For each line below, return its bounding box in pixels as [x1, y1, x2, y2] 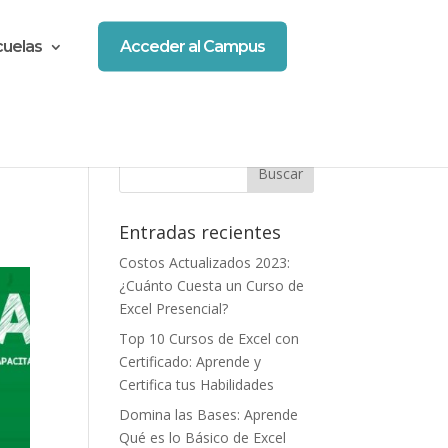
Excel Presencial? [119, 299, 229, 318]
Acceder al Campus [120, 36, 265, 56]
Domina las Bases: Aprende [119, 405, 299, 424]
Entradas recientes [119, 220, 282, 244]
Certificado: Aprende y [119, 352, 262, 371]
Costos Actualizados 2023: [119, 253, 291, 272]
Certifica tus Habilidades [119, 375, 275, 394]
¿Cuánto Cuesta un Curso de [119, 276, 305, 295]
